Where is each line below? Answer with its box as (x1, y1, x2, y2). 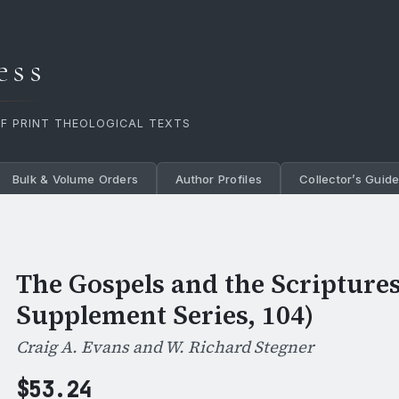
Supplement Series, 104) (16, 297, 313, 334)
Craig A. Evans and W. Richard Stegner (16, 336, 313, 359)
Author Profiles (175, 171, 263, 186)
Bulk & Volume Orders (12, 171, 139, 186)
